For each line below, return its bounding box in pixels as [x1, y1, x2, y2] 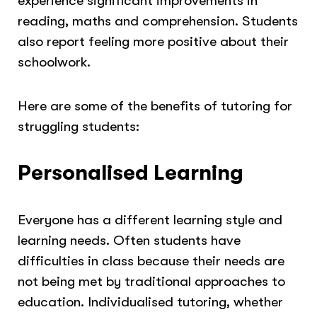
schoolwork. [18, 53, 95, 70]
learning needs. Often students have [18, 231, 241, 248]
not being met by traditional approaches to [18, 272, 286, 289]
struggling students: [18, 118, 140, 135]
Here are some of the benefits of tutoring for [18, 98, 293, 115]
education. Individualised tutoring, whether [18, 293, 284, 310]
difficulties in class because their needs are [18, 252, 285, 269]
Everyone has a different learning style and [18, 211, 283, 228]
